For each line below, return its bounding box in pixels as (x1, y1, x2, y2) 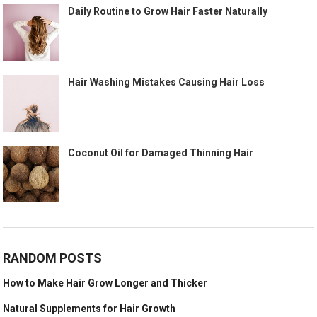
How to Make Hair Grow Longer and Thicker (3, 277, 208, 289)
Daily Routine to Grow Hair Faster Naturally (68, 5, 268, 17)
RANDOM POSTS (3, 250, 103, 265)
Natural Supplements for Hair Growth (3, 302, 176, 314)
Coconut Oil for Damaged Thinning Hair (68, 146, 254, 158)
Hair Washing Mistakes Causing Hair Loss (68, 76, 265, 88)
